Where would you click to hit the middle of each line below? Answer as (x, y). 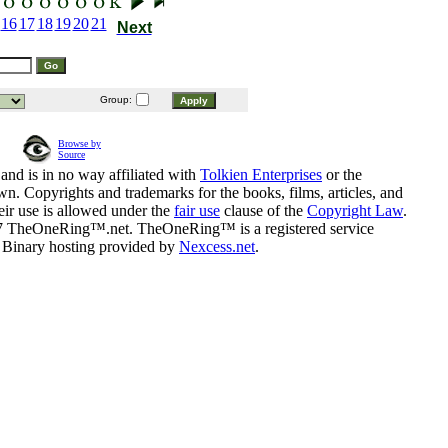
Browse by (79, 144)
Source (71, 155)
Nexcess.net (217, 247)
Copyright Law (355, 211)
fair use (197, 211)
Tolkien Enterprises (261, 175)
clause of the (263, 211)
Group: (114, 100)
